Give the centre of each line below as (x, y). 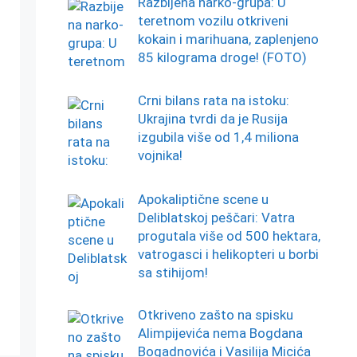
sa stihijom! (173, 272)
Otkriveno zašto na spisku (215, 315)
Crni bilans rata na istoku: (213, 101)
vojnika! (160, 156)
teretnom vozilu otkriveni (213, 21)
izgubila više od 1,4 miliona (218, 137)
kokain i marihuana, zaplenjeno (228, 39)
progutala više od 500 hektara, (229, 235)
